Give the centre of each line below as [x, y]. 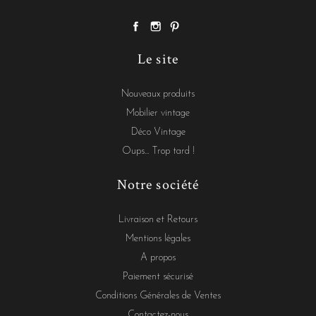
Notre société [158, 184]
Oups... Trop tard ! [158, 151]
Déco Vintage [158, 132]
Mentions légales [158, 238]
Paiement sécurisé [158, 276]
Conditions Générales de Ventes [158, 296]
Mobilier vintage [158, 113]
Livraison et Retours [158, 219]
